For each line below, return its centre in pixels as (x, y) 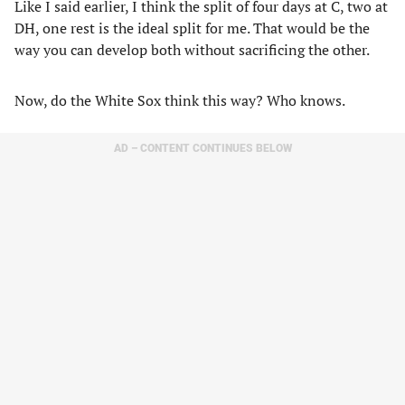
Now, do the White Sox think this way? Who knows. (180, 100)
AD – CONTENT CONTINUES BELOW (202, 148)
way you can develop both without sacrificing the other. (192, 49)
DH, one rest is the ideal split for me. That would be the (192, 28)
